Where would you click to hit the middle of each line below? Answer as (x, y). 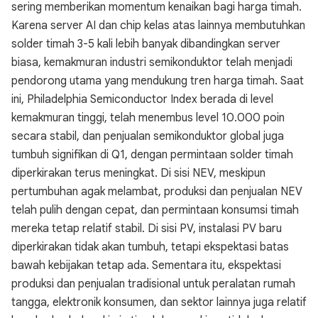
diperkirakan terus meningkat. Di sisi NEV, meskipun (138, 173)
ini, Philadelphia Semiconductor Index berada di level (142, 99)
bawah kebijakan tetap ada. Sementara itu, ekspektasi (146, 265)
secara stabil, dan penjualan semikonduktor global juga (148, 136)
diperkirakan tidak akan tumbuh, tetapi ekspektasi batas (150, 247)
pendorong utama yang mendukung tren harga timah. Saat (158, 81)
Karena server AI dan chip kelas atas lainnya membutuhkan (158, 26)
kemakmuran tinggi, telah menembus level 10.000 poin (148, 118)
